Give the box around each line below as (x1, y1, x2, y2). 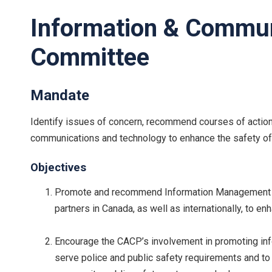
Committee (30, 42, 149, 72)
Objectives (30, 160, 86, 174)
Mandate (30, 86, 89, 104)
